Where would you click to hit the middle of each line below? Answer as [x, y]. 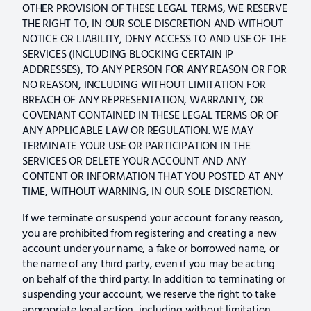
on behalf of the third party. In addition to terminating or [154, 279]
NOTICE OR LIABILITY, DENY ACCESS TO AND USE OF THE [154, 39]
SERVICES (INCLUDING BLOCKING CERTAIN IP [128, 54]
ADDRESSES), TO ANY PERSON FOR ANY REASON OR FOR [154, 70]
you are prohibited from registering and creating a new [150, 234]
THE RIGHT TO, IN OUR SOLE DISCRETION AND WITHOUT [153, 24]
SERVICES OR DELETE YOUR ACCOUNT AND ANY [135, 161]
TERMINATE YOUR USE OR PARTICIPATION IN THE [136, 146]
